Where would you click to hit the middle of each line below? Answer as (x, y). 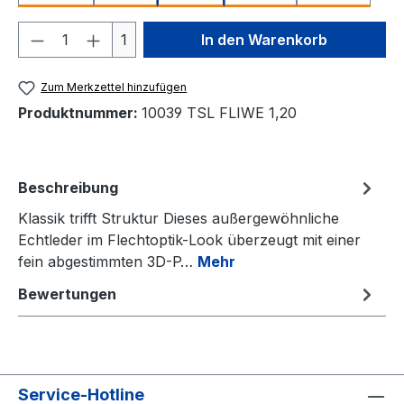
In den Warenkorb (265, 39)
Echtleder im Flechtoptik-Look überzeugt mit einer (189, 240)
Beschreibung (68, 188)
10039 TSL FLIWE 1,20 (219, 113)
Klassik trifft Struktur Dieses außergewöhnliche (179, 218)
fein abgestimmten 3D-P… (108, 262)
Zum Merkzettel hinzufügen (114, 87)
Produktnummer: (80, 113)
